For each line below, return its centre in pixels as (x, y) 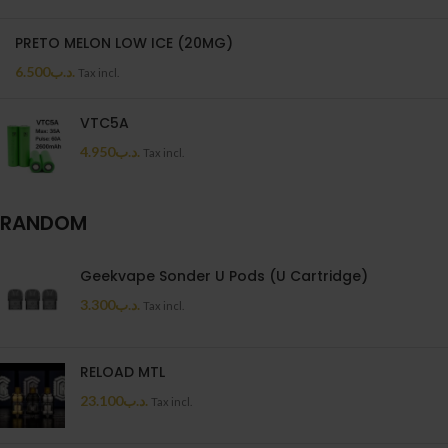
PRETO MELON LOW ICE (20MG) (124, 42)
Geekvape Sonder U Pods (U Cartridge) (224, 275)
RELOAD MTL (122, 371)
